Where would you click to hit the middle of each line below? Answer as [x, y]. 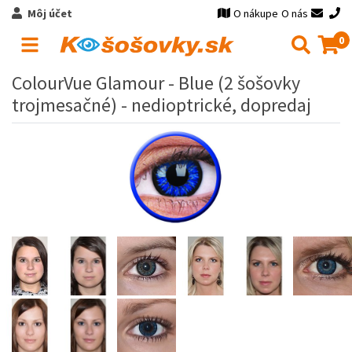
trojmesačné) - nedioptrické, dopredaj [161, 105]
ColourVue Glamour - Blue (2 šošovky [156, 83]
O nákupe [256, 13]
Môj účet [49, 13]
